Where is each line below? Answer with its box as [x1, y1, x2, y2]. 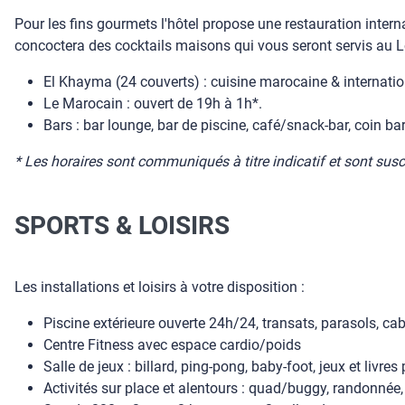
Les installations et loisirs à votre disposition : [14, 278, 305, 296]
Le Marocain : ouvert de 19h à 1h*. [43, 95, 262, 112]
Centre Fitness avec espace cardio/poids [43, 336, 301, 353]
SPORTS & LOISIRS [14, 210, 230, 240]
